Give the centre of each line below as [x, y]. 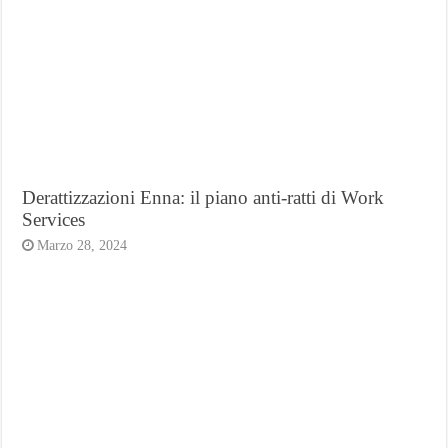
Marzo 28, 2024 [82, 245]
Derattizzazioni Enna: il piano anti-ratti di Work [203, 197]
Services [54, 219]
